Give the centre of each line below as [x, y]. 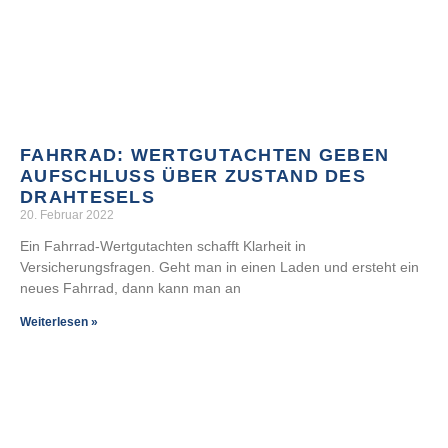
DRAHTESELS [88, 197]
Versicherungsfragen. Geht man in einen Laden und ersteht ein [219, 267]
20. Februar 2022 [67, 215]
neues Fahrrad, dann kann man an [130, 288]
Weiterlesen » [59, 322]
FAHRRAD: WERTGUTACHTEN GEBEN [205, 155]
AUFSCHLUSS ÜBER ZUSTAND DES [193, 176]
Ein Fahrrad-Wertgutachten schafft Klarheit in [163, 246]
